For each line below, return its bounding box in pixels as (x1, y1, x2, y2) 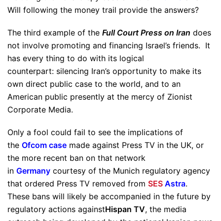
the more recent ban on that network (7, 153, 146, 163)
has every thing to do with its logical (7, 53, 144, 63)
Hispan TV (105, 204, 145, 214)
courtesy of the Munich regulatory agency (50, 166, 210, 176)
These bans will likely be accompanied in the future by (7, 191, 211, 201)
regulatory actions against (7, 204, 105, 214)
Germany (16, 166, 50, 176)
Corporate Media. (7, 105, 73, 114)
